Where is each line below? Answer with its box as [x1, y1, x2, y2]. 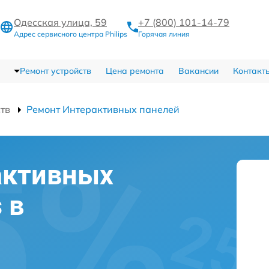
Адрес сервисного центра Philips [14, 29, 127, 38]
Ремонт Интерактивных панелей [26, 103, 180, 115]
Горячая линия [138, 29, 190, 38]
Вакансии [178, 65, 219, 76]
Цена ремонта [105, 65, 164, 76]
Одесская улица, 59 [14, 16, 107, 28]
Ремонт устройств [19, 65, 91, 76]
